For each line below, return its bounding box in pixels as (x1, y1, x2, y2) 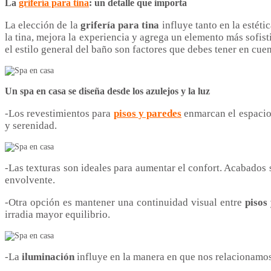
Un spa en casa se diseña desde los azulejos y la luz (5, 85, 210, 97)
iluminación (22, 251, 74, 263)
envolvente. (5, 174, 55, 186)
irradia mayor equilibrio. (5, 209, 110, 221)
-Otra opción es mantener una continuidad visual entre (5, 197, 245, 209)
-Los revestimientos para (5, 108, 114, 120)
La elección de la (5, 19, 80, 31)
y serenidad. (5, 120, 57, 132)
